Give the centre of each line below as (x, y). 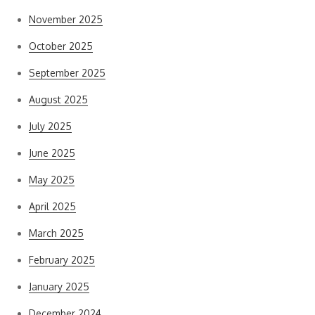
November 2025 (66, 19)
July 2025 (50, 126)
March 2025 (56, 233)
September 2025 (67, 73)
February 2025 (62, 260)
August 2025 (58, 99)
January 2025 (59, 287)
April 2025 (52, 206)
